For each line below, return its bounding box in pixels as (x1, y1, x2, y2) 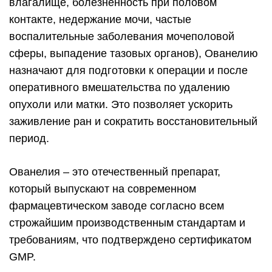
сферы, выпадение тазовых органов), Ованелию (9, 47, 258, 60)
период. (9, 132, 49, 145)
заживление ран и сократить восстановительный (9, 115, 257, 128)
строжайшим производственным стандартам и (9, 217, 245, 229)
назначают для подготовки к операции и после (9, 64, 248, 77)
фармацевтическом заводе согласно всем (9, 200, 224, 212)
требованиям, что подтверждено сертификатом (9, 234, 251, 246)
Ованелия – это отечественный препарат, (9, 166, 220, 178)
